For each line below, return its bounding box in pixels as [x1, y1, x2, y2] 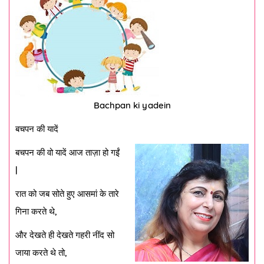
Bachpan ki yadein [93, 100, 171, 111]
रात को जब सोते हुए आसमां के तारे [15, 188, 119, 199]
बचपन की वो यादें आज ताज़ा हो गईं [15, 147, 120, 158]
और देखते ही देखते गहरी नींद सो [15, 229, 114, 240]
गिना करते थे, [15, 206, 57, 217]
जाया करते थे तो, [15, 247, 67, 258]
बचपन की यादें [15, 123, 58, 134]
